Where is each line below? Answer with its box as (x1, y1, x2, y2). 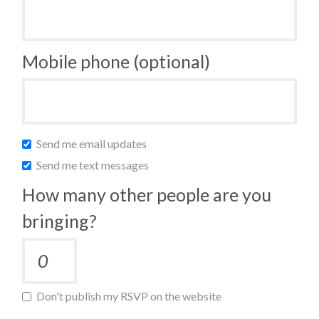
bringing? (22, 209, 98, 231)
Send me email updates (34, 136, 147, 150)
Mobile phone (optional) (22, 50, 211, 72)
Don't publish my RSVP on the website (34, 288, 222, 303)
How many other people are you (22, 183, 272, 205)
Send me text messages (34, 157, 150, 172)
